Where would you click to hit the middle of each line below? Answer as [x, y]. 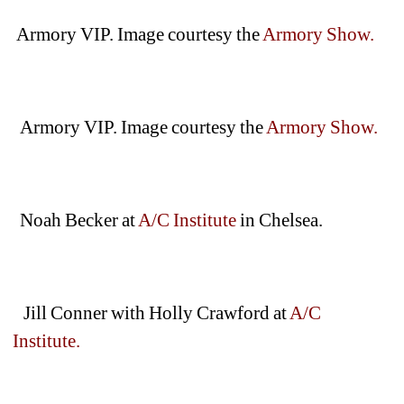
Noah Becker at [76, 220]
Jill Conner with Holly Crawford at [151, 312]
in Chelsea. [280, 220]
